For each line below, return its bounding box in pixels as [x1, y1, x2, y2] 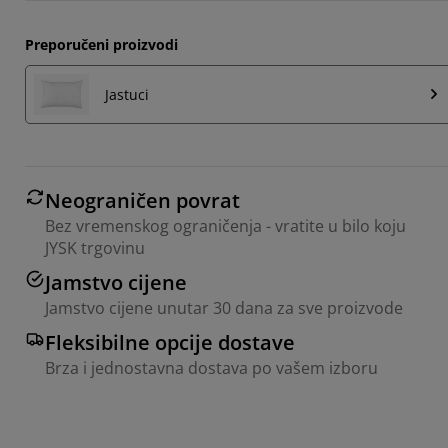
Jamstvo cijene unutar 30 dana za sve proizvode [45, 296, 403, 319]
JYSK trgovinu [45, 236, 145, 259]
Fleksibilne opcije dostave [45, 328, 295, 356]
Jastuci [105, 84, 149, 104]
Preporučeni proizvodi [25, 34, 178, 54]
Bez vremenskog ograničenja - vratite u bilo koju [45, 214, 406, 237]
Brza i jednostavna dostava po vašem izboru [45, 356, 378, 379]
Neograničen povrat [45, 186, 240, 214]
